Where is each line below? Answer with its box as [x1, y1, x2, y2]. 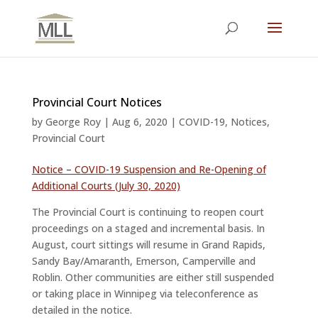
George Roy [45, 115, 101, 128]
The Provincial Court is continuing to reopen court [31, 205, 264, 219]
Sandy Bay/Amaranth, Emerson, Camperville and [31, 254, 256, 268]
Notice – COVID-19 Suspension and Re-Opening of [31, 163, 266, 176]
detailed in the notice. [31, 303, 132, 317]
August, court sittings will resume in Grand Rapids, [31, 238, 265, 251]
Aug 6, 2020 [111, 115, 168, 128]
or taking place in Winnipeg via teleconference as [31, 287, 258, 300]
